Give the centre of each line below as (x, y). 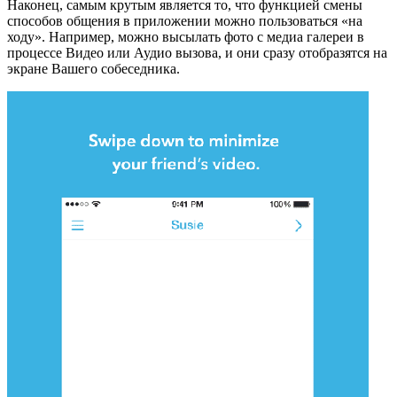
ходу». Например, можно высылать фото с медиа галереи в (186, 36)
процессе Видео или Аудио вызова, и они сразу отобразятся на (197, 52)
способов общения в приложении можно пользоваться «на (185, 20)
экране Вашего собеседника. (93, 68)
